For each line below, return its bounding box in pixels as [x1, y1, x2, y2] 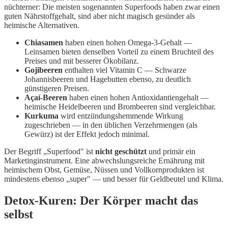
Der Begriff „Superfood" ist [4, 147, 95, 156]
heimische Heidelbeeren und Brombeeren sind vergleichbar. [24, 102, 216, 111]
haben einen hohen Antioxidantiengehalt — [67, 93, 209, 102]
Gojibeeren [24, 66, 63, 75]
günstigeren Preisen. [24, 84, 89, 93]
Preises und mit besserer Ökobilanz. [24, 56, 139, 66]
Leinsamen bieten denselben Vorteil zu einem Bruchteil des [24, 47, 214, 56]
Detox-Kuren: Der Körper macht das [4, 194, 198, 208]
